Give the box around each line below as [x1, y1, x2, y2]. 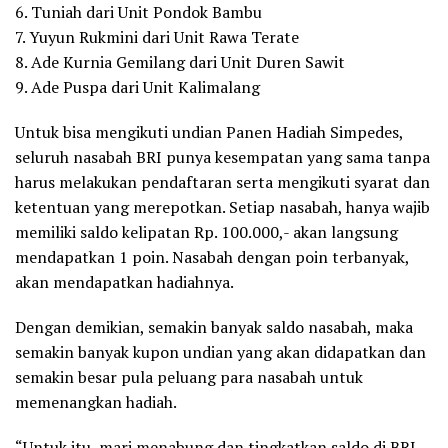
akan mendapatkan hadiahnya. [15, 270, 234, 293]
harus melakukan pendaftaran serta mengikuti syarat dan [15, 170, 430, 193]
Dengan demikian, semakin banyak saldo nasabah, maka [15, 315, 413, 338]
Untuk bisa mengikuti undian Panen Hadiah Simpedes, [15, 120, 403, 143]
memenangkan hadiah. [15, 390, 177, 413]
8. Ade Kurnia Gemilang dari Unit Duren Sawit [15, 50, 345, 73]
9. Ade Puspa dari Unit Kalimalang [15, 75, 260, 98]
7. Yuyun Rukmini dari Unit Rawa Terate [15, 25, 299, 48]
